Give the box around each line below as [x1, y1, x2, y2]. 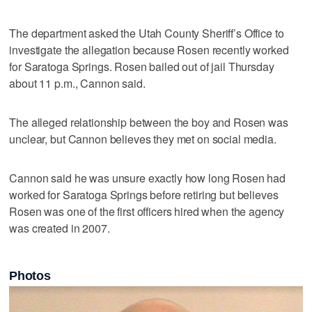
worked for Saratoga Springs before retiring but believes [9, 186, 279, 203]
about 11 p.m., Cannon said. [9, 75, 146, 91]
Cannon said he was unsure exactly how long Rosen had [9, 169, 286, 186]
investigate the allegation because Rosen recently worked [9, 41, 289, 58]
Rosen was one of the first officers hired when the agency [9, 203, 285, 219]
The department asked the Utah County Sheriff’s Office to [9, 24, 284, 41]
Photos [9, 268, 51, 283]
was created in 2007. [9, 219, 110, 236]
